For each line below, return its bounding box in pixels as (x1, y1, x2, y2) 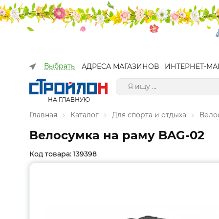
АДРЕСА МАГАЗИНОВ (82, 62, 159, 71)
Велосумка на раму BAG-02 (29, 128, 204, 142)
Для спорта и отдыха (112, 110, 186, 119)
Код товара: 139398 (29, 150, 97, 158)
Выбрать (44, 62, 75, 70)
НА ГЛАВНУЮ (47, 96, 90, 103)
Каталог (70, 110, 99, 119)
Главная (29, 110, 57, 119)
